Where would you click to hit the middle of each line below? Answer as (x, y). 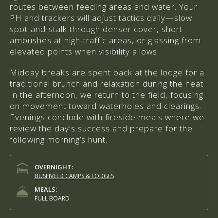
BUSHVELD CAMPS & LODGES (74, 176)
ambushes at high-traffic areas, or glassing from (105, 40)
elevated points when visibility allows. (84, 51)
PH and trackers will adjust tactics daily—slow (101, 18)
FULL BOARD (52, 198)
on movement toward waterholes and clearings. (106, 106)
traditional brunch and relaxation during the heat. (108, 83)
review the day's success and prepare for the (101, 128)
